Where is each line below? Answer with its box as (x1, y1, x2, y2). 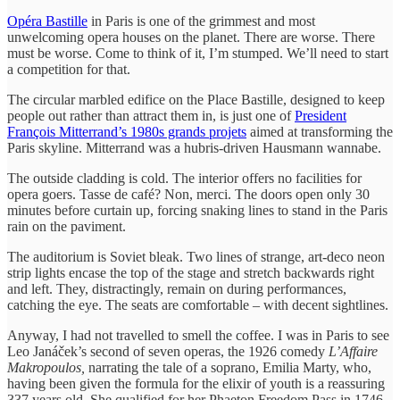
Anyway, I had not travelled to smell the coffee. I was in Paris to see (7, 327, 389, 343)
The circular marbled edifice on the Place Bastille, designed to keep (7, 91, 385, 107)
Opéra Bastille (7, 12, 87, 29)
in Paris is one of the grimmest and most (87, 12, 315, 29)
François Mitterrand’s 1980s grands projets (7, 123, 246, 139)
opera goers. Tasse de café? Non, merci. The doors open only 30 (7, 186, 370, 202)
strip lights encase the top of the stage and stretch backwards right (7, 264, 374, 280)
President (295, 107, 346, 123)
